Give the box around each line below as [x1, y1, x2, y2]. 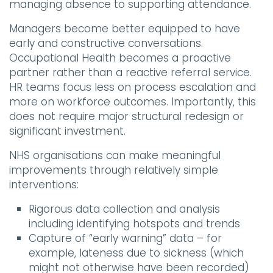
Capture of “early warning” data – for [29, 231, 222, 246]
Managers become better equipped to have [9, 21, 240, 37]
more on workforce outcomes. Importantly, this [9, 94, 256, 110]
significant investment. [9, 124, 126, 139]
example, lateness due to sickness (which [29, 246, 244, 261]
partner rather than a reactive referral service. [9, 65, 252, 80]
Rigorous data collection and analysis [29, 202, 220, 217]
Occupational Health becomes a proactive [9, 51, 231, 66]
